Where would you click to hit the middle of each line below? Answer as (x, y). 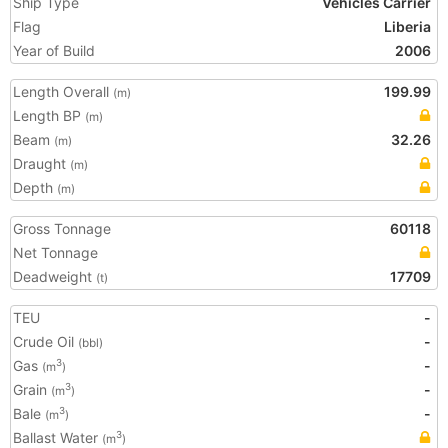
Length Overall (63, 91)
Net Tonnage (55, 252)
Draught (41, 163)
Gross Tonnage (62, 228)
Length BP (49, 115)
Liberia (407, 26)
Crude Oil (45, 341)
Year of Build (54, 50)
